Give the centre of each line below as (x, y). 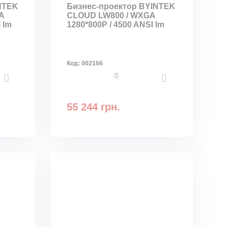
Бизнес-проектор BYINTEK (121, 6)
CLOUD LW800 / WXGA (111, 15)
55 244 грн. (94, 107)
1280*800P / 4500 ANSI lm (116, 25)
